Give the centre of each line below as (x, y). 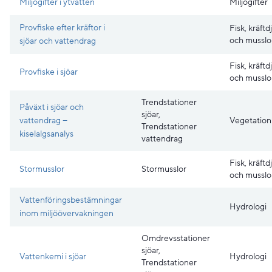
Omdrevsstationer (176, 238)
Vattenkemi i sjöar (53, 257)
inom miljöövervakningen (66, 213)
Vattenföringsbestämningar (71, 200)
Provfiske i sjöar (49, 72)
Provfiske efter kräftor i (62, 28)
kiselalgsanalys (46, 134)
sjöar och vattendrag (58, 41)
